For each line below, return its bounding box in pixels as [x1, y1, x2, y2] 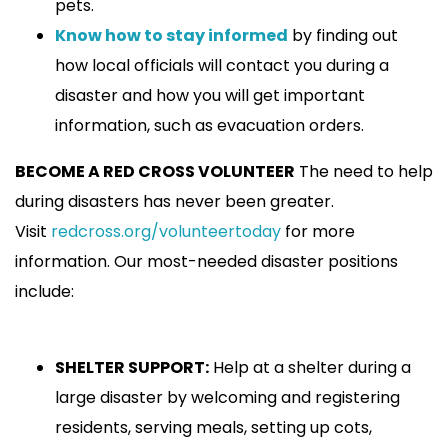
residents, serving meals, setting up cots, [55, 415, 372, 439]
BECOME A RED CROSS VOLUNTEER [15, 159, 295, 183]
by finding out [288, 23, 398, 47]
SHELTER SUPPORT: [55, 355, 209, 379]
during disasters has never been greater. [15, 189, 334, 213]
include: [15, 279, 82, 303]
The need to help [295, 159, 433, 183]
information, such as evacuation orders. [55, 113, 372, 137]
